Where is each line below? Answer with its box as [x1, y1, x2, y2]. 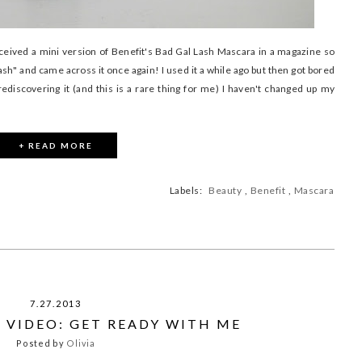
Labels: [169, 184, 208, 197]
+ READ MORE [19, 141, 93, 151]
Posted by [16, 337, 67, 348]
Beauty [208, 184, 242, 197]
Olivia [66, 337, 95, 348]
